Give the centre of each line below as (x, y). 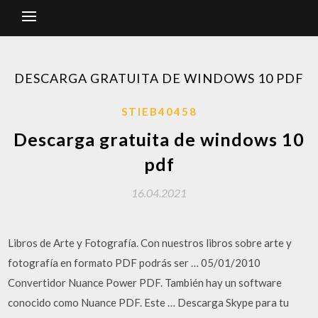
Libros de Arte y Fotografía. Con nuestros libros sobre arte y (150, 243)
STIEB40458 (159, 111)
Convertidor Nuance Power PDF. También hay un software (145, 283)
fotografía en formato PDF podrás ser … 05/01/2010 (135, 263)
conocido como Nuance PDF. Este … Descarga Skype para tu (149, 302)
